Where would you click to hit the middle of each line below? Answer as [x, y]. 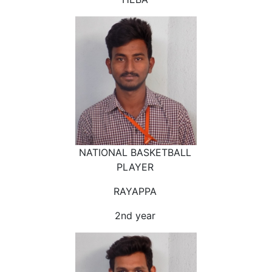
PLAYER [135, 167]
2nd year [135, 215]
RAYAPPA [135, 191]
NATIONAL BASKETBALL [135, 152]
